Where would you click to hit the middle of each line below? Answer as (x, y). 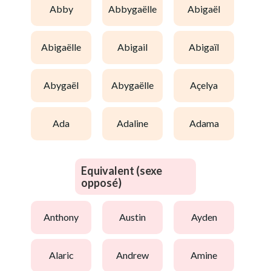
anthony (64, 217)
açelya (207, 85)
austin (136, 217)
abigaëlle (64, 47)
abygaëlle (136, 85)
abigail (136, 47)
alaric (64, 255)
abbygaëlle (136, 9)
